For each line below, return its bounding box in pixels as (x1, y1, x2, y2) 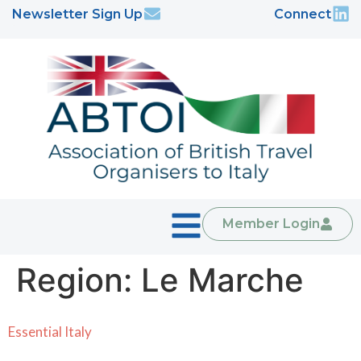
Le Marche (141, 259, 304, 300)
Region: (16, 259, 141, 300)
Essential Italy (8, 322, 92, 340)
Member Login (222, 215, 320, 231)
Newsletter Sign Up (12, 6, 143, 22)
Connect (274, 6, 331, 22)
